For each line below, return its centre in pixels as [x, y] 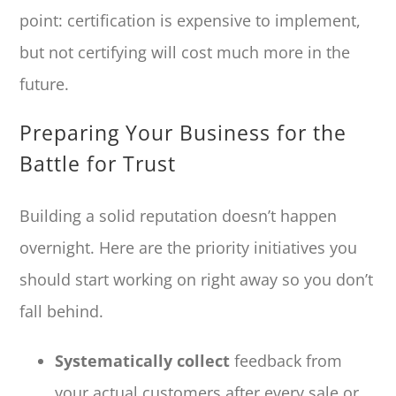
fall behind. [62, 311]
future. [45, 84]
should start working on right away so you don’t [197, 279]
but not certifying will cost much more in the [185, 52]
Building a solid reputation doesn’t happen [179, 215]
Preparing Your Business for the [183, 132]
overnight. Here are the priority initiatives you [189, 247]
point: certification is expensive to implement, [190, 20]
